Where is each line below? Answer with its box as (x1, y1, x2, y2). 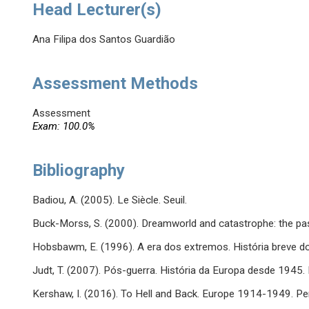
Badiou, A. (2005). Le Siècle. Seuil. (32, 194, 188, 207)
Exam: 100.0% (32, 120, 96, 133)
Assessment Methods (32, 74, 199, 94)
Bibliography (32, 161, 126, 181)
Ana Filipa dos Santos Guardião (32, 33, 176, 46)
